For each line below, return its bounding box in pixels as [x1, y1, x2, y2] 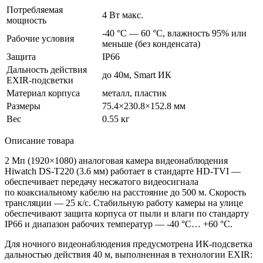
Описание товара [5, 135, 74, 146]
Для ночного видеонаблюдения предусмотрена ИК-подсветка [5, 238, 252, 249]
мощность [6, 15, 46, 25]
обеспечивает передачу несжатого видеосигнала [5, 176, 198, 187]
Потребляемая [6, 4, 63, 15]
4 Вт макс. [102, 9, 143, 20]
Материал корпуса [6, 87, 80, 98]
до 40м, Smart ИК [102, 69, 171, 80]
